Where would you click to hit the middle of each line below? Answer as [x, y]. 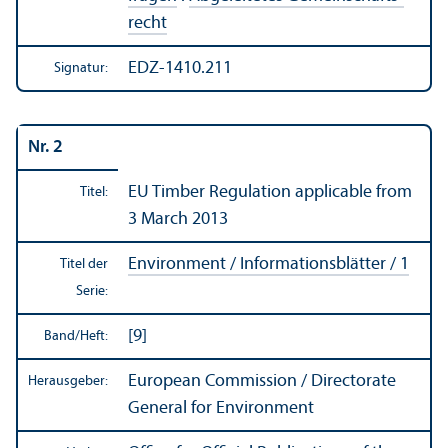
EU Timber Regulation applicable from [270, 192]
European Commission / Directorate [262, 381]
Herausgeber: [68, 381]
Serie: [92, 291]
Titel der [84, 264]
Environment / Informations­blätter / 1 [268, 264]
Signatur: [81, 68]
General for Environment [221, 408]
